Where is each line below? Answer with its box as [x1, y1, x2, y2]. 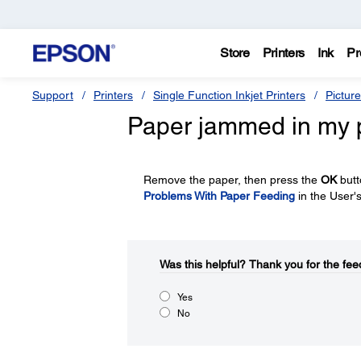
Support [32, 89, 73, 102]
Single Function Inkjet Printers [153, 89, 305, 102]
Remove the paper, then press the [143, 173, 321, 186]
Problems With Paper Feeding [143, 189, 295, 202]
